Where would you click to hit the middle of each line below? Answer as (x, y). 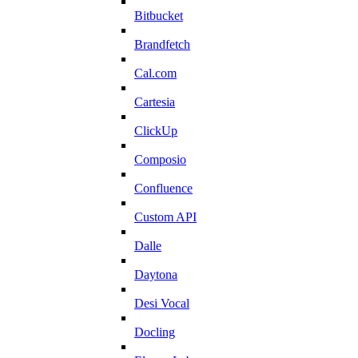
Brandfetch (162, 44)
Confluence (163, 188)
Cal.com (155, 73)
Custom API (165, 217)
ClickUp (156, 130)
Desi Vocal (162, 303)
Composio (160, 159)
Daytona (156, 274)
